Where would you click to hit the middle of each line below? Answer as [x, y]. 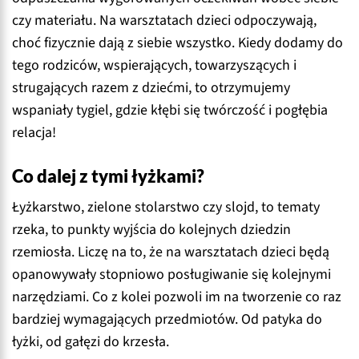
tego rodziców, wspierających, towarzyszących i [154, 66]
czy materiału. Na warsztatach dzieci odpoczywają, [164, 21]
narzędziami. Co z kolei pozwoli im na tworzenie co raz [177, 296]
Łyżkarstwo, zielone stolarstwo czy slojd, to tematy [166, 207]
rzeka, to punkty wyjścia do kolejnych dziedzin [151, 229]
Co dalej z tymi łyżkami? [108, 177]
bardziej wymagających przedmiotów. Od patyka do [167, 319]
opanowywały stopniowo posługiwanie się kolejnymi [171, 274]
